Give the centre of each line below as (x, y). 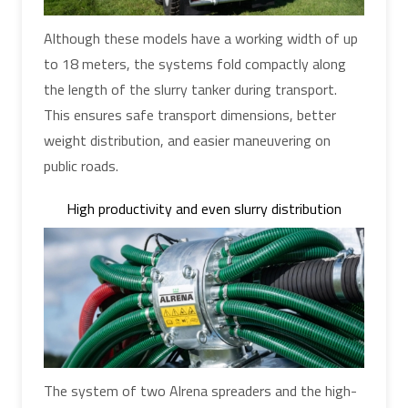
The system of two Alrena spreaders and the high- (200, 391)
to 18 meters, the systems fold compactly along (195, 63)
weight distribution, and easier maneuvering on (187, 140)
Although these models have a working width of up (201, 38)
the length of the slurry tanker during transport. (190, 89)
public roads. (81, 165)
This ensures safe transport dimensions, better (190, 114)
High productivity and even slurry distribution (204, 208)
